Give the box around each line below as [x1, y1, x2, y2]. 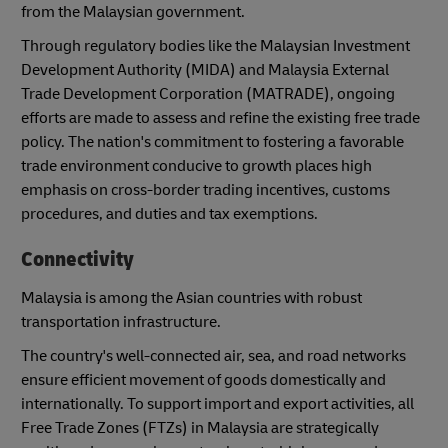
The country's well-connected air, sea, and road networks [21, 345, 406, 366]
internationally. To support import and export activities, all [21, 393, 414, 414]
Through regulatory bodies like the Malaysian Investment [21, 35, 410, 56]
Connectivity [21, 245, 134, 273]
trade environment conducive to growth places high [21, 155, 372, 176]
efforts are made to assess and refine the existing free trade [21, 107, 420, 128]
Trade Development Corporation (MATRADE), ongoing [21, 83, 395, 104]
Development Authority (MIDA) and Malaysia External [21, 59, 389, 80]
